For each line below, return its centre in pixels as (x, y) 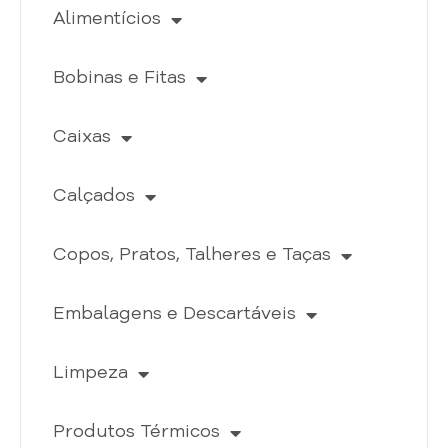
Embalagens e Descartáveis (174, 314)
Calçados (93, 196)
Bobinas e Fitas (119, 78)
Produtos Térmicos (136, 432)
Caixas (81, 137)
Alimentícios (106, 19)
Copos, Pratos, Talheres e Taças (191, 255)
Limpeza (90, 373)
